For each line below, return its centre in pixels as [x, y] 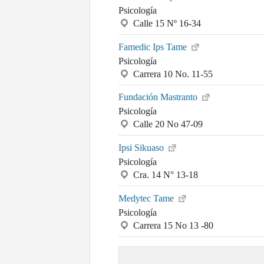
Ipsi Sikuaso [142, 148]
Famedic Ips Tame [154, 47]
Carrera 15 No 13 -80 [173, 225]
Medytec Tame [147, 198]
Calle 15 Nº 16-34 [167, 23]
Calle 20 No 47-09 [168, 124]
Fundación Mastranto [159, 97]
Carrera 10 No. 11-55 [173, 74]
